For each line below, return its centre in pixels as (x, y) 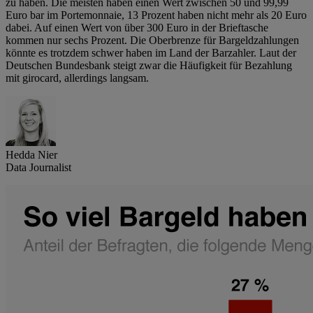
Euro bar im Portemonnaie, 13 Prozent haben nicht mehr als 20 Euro (156, 15)
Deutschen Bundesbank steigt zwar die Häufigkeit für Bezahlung (149, 66)
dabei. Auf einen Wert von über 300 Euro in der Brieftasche (137, 28)
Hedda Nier (31, 155)
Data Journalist (38, 168)
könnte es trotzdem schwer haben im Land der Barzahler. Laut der (151, 53)
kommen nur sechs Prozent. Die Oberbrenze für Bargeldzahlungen (152, 41)
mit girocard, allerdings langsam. (77, 78)
